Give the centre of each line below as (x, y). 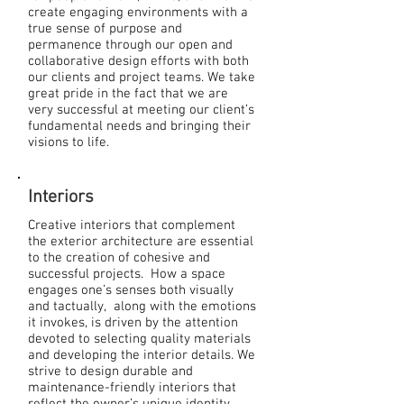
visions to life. (72, 142)
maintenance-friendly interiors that (132, 388)
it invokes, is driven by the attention (133, 323)
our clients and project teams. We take (142, 78)
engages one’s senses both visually (131, 290)
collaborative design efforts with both (138, 61)
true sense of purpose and (105, 29)
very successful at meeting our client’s (141, 110)
